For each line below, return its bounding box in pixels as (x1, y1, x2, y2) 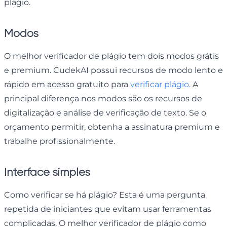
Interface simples (4, 165, 90, 178)
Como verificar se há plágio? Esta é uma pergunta (4, 190, 205, 200)
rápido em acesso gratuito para (4, 79, 130, 89)
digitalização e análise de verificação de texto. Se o (4, 107, 206, 118)
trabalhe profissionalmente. (4, 136, 117, 146)
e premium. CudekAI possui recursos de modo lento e (4, 65, 223, 75)
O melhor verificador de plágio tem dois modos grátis (4, 51, 219, 61)
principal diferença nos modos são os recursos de (4, 93, 202, 103)
